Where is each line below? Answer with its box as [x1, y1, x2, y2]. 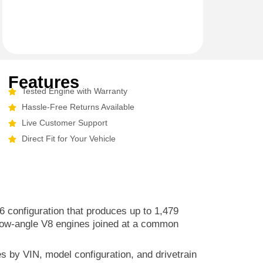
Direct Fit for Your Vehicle [21, 134, 116, 143]
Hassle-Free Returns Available [21, 102, 134, 112]
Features [8, 73, 79, 92]
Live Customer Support [21, 118, 107, 127]
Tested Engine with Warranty [21, 86, 127, 96]
